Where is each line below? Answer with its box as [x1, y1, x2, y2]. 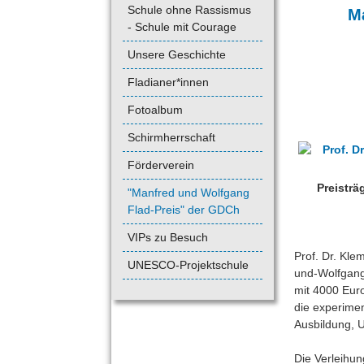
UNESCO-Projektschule [128, 258, 249, 271]
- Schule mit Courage [128, 19, 236, 33]
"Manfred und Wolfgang [128, 185, 249, 199]
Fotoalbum [128, 102, 183, 116]
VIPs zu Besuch [128, 230, 208, 244]
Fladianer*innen [128, 75, 209, 89]
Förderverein [128, 158, 194, 171]
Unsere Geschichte [128, 47, 226, 61]
